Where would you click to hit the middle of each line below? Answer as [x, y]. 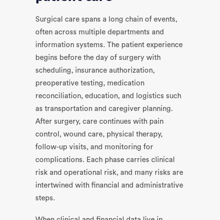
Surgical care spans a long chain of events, [106, 19]
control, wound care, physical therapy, [99, 134]
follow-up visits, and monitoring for [94, 147]
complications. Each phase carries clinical [105, 160]
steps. [45, 198]
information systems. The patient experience [109, 45]
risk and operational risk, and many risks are [109, 173]
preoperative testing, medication [90, 83]
